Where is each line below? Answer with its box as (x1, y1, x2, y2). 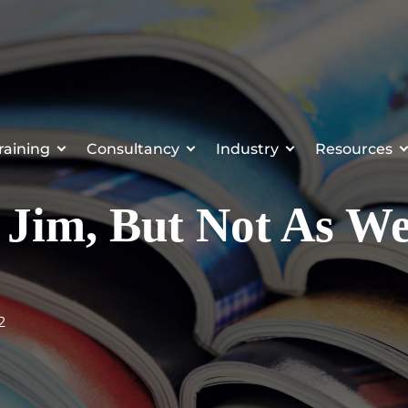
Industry (216, 139, 279, 158)
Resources (315, 139, 393, 158)
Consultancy (87, 139, 179, 158)
